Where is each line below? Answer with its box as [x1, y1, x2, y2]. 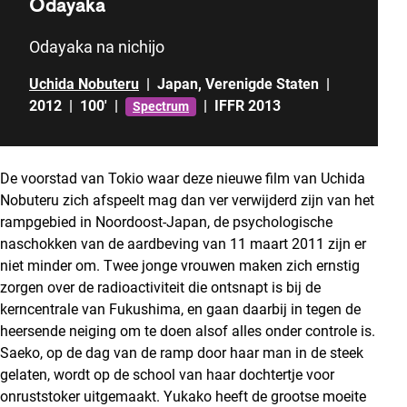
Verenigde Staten [205, 75, 319, 93]
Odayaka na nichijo [29, 37, 164, 56]
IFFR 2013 [214, 97, 281, 114]
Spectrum [133, 98, 189, 114]
